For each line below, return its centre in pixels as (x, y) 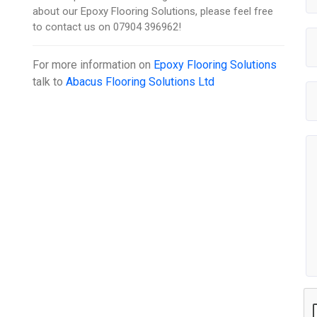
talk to (50, 82)
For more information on (93, 65)
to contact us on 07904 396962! (107, 27)
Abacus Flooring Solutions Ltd (140, 82)
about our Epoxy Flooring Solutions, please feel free (153, 12)
